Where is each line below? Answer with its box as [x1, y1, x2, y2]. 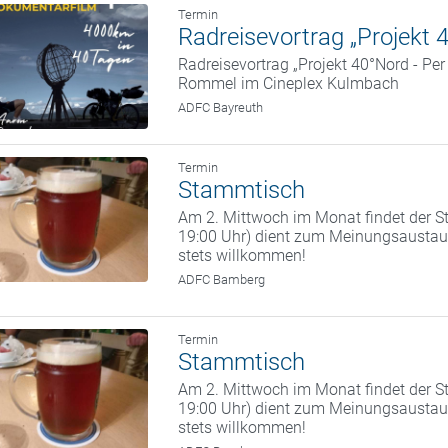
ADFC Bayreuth [178, 100, 264, 115]
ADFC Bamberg [178, 272, 266, 287]
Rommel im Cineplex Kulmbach [178, 74, 400, 93]
